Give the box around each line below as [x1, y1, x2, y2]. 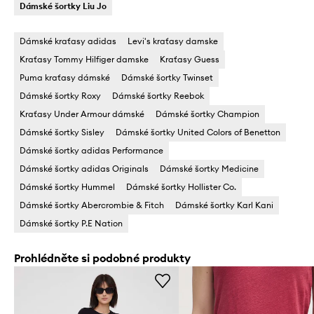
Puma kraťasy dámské [20, 71, 110, 83]
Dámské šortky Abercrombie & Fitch [20, 199, 164, 210]
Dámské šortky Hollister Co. [126, 181, 236, 192]
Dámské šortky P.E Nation [20, 217, 123, 228]
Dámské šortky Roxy [20, 90, 101, 101]
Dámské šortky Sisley [20, 126, 104, 137]
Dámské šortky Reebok [112, 90, 204, 101]
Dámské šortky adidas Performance [20, 144, 163, 156]
